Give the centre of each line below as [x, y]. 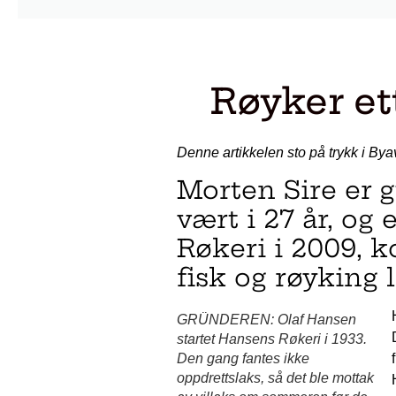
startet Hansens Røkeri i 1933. [271, 339]
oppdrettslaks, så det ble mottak [275, 378]
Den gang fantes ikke [243, 358]
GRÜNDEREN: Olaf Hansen [266, 320]
